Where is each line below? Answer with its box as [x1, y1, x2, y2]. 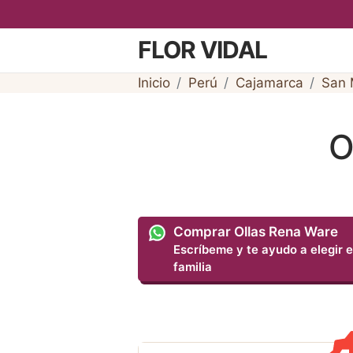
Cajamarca [235, 74, 303, 91]
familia [173, 260, 213, 275]
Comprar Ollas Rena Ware [173, 224, 339, 240]
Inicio [137, 74, 170, 91]
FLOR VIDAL [137, 35, 267, 65]
